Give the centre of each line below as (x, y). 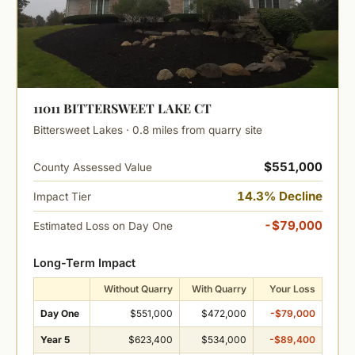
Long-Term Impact (84, 262)
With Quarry (219, 288)
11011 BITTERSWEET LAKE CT (122, 109)
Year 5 (55, 339)
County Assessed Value (92, 167)
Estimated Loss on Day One (103, 226)
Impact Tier (62, 196)
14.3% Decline (279, 196)
